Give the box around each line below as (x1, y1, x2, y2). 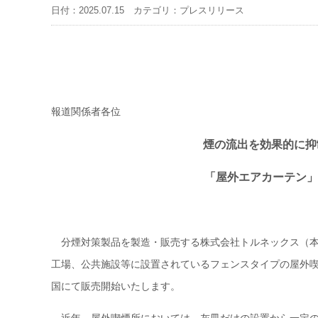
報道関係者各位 (51, 106, 121, 118)
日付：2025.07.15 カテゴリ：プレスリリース (51, 5, 244, 16)
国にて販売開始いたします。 (51, 280, 180, 292)
